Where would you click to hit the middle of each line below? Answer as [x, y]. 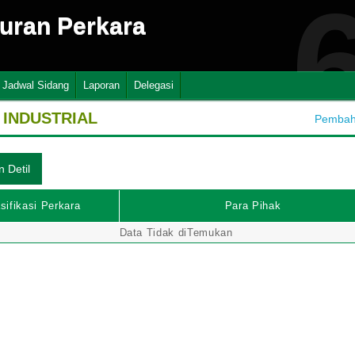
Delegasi [154, 85]
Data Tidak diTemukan [176, 233]
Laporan [101, 85]
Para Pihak [253, 206]
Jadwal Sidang [36, 85]
